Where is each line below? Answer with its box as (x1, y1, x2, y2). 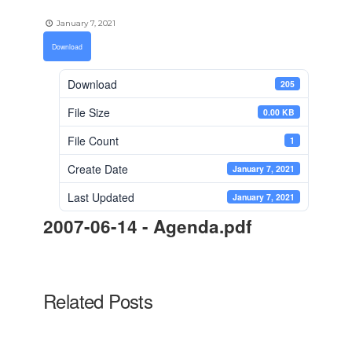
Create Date (68, 160, 128, 177)
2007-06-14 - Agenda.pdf (43, 214, 252, 239)
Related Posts (43, 287, 153, 314)
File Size (68, 104, 110, 120)
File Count (68, 132, 119, 148)
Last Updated (68, 189, 134, 205)
